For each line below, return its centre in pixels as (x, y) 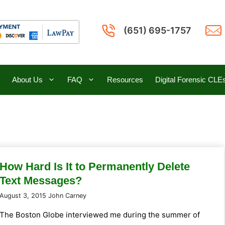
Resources (125, 79)
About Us (27, 79)
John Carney (67, 196)
